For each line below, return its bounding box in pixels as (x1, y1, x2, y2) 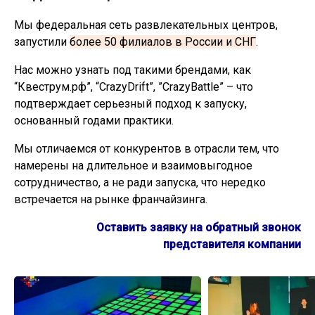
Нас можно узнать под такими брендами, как (14, 63, 251, 77)
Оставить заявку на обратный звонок (96, 221, 301, 234)
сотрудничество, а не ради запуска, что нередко (14, 176, 266, 189)
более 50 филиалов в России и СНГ (70, 35, 256, 49)
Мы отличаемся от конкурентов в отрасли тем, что (14, 142, 279, 155)
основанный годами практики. (14, 114, 174, 127)
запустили (14, 35, 70, 49)
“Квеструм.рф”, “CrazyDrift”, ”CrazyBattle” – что (14, 80, 253, 94)
